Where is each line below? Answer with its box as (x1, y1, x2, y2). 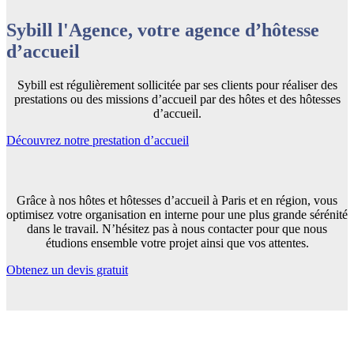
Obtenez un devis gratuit (6, 262, 128, 277)
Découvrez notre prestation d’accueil (6, 133, 189, 147)
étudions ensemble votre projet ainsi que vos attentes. (45, 235, 309, 250)
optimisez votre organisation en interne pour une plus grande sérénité (6, 207, 348, 221)
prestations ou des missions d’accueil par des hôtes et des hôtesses (13, 92, 341, 106)
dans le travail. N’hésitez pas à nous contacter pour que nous (27, 221, 327, 235)
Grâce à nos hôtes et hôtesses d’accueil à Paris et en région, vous (17, 193, 337, 207)
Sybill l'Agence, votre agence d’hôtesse (6, 19, 319, 40)
